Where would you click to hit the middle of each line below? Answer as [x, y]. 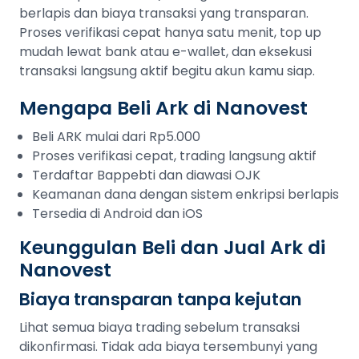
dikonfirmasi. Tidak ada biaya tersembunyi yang [168, 347]
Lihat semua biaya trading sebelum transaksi [159, 327]
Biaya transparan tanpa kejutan [161, 299]
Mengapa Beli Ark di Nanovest [163, 108]
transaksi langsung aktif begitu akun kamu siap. [167, 71]
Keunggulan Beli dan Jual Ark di [172, 247]
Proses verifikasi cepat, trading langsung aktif [174, 156]
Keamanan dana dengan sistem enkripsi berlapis [186, 194]
